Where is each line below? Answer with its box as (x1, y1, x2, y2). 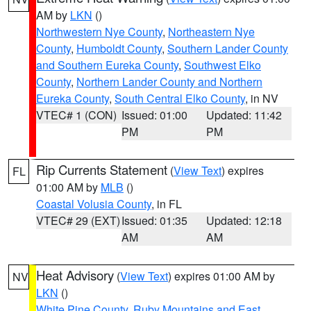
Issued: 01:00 (121, 107, 187, 123)
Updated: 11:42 (206, 107, 283, 123)
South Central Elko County (115, 90, 245, 106)
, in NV (245, 90, 278, 106)
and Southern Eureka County (36, 57, 178, 73)
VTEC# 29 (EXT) (36, 212, 120, 228)
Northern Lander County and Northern (76, 74, 262, 90)
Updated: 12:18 (206, 212, 283, 228)
